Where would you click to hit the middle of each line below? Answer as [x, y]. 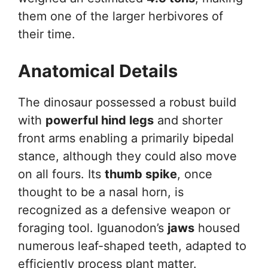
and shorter [188, 121]
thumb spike [141, 174]
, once [195, 174]
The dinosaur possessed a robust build [127, 103]
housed [217, 228]
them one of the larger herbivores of [121, 16]
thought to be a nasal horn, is [101, 192]
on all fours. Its [61, 174]
